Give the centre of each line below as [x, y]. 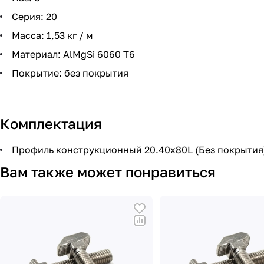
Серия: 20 [33, 16]
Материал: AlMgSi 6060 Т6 [72, 54]
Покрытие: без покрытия [69, 73]
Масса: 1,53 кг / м [51, 35]
